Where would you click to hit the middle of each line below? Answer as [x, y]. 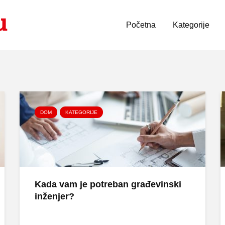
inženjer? [54, 196]
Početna [141, 25]
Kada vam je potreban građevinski [108, 184]
